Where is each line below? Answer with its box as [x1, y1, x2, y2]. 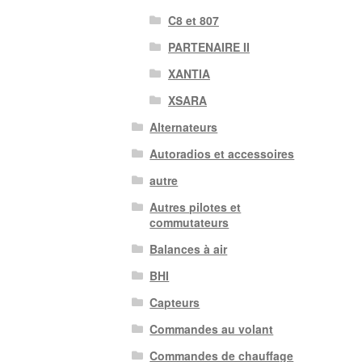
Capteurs [149, 294, 200, 311]
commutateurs [149, 214, 229, 231]
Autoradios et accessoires [149, 145, 295, 162]
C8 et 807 [167, 12, 219, 29]
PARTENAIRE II [167, 39, 250, 56]
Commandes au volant [149, 321, 274, 338]
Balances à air [149, 241, 228, 258]
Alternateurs [149, 119, 218, 136]
